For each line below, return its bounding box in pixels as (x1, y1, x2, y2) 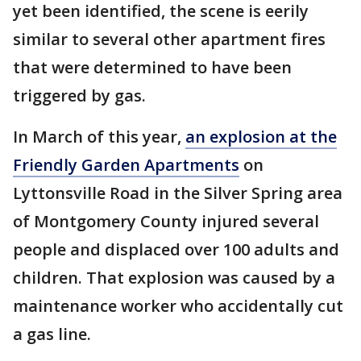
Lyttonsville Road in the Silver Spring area (13, 182, 342, 204)
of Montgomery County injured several (13, 210, 319, 232)
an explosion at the (185, 126, 337, 147)
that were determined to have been (13, 56, 292, 78)
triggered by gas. (13, 85, 150, 106)
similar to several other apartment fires (13, 28, 326, 50)
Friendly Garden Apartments (13, 154, 239, 176)
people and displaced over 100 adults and (13, 239, 339, 260)
